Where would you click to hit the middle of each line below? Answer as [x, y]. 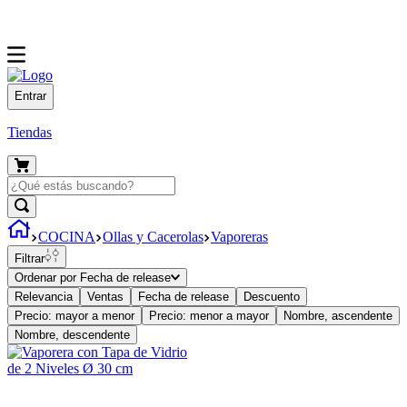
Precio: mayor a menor [74, 315]
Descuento [272, 296]
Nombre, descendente [72, 334]
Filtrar [30, 258]
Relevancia [44, 296]
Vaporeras [239, 236]
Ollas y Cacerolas [153, 236]
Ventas [105, 296]
